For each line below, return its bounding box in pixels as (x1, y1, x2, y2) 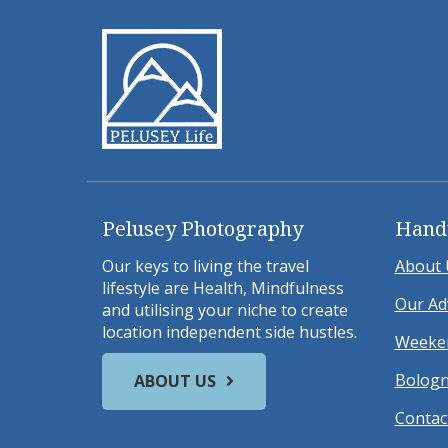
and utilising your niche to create (102, 299, 348, 322)
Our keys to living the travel (102, 255, 309, 278)
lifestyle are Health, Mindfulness (102, 277, 344, 300)
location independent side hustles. (102, 321, 357, 344)
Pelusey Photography (102, 215, 303, 243)
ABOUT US (134, 370, 216, 393)
